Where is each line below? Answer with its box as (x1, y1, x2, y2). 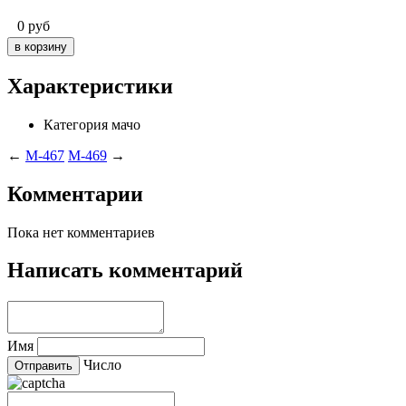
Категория (43, 116, 108, 132)
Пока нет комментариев (7, 224, 155, 240)
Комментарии (7, 181, 143, 206)
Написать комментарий (7, 258, 243, 283)
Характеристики (7, 73, 173, 98)
